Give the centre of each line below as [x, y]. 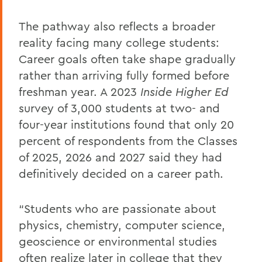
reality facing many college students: [119, 42]
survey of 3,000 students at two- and [119, 108]
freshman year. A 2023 [80, 92]
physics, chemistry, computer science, [122, 225]
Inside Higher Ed [185, 92]
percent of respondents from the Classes [128, 141]
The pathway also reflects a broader [117, 26]
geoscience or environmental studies [118, 241]
